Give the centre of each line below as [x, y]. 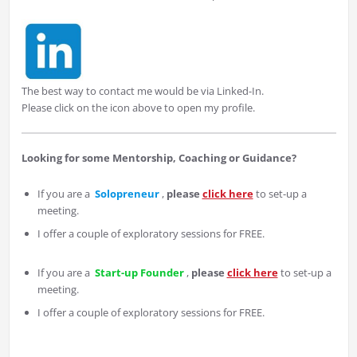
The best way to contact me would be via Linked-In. [142, 91]
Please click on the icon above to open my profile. [138, 108]
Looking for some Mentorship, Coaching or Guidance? [159, 158]
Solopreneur [127, 194]
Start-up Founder [139, 273]
